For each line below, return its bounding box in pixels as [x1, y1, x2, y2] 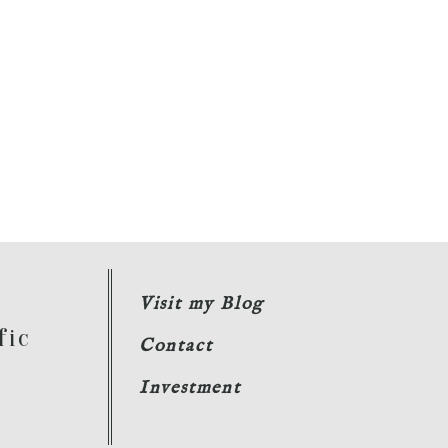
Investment [138, 377, 241, 401]
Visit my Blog [138, 293, 265, 317]
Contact [138, 335, 213, 359]
